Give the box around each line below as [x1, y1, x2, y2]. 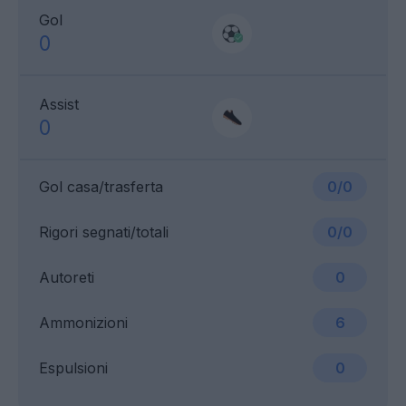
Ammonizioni [39, 314, 128, 333]
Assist [39, 95, 79, 114]
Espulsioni [39, 359, 108, 378]
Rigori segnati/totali [39, 223, 169, 242]
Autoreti [39, 268, 94, 287]
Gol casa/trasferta [39, 178, 163, 197]
